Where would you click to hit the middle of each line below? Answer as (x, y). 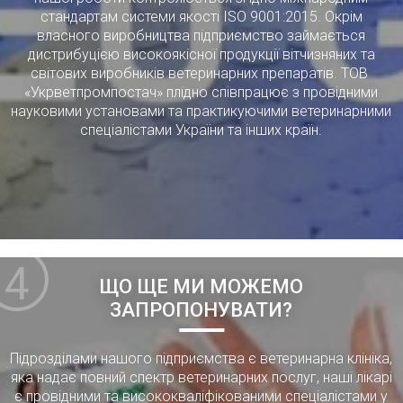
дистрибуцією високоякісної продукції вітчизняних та (201, 54)
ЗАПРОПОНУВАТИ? (201, 310)
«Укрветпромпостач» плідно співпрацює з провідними (201, 92)
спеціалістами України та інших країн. (201, 130)
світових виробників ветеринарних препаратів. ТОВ (201, 73)
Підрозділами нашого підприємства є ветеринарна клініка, (201, 358)
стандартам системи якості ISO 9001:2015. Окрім (201, 17)
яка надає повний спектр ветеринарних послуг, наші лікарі (201, 377)
